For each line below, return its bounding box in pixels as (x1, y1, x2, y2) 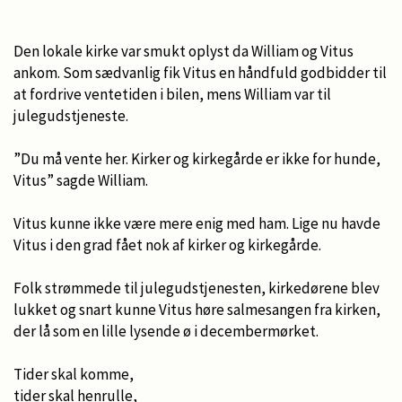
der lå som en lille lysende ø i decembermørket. (13, 320, 319, 341)
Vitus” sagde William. (13, 170, 148, 190)
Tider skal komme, (13, 363, 134, 384)
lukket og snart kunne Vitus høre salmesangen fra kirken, (13, 299, 380, 319)
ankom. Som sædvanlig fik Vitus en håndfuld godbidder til (13, 62, 387, 83)
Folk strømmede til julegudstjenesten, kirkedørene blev (13, 277, 380, 298)
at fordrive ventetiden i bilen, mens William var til (13, 83, 331, 104)
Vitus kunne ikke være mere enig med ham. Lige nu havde (13, 213, 380, 233)
